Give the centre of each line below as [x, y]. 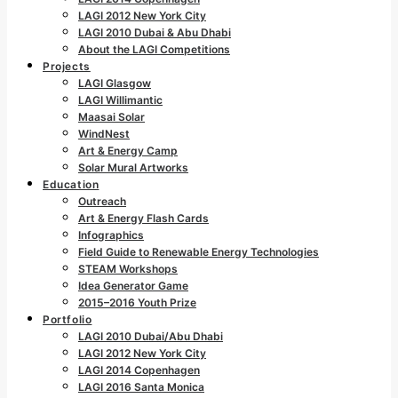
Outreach [102, 201]
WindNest [104, 134]
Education [71, 184]
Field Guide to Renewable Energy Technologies [199, 252]
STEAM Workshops [128, 269]
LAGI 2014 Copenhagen [139, 370]
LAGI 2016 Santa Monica [141, 387]
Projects [67, 66]
